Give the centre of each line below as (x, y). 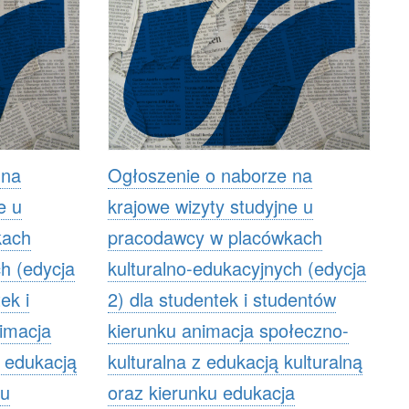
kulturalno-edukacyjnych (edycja (236, 267)
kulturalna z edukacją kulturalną (235, 361)
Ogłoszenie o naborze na (210, 174)
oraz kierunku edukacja (201, 392)
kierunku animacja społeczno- (228, 330)
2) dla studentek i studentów (221, 299)
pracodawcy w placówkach (215, 236)
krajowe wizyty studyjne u (210, 205)
